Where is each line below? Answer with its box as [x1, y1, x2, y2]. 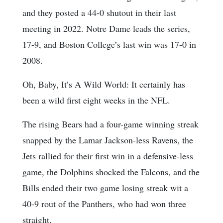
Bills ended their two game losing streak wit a [22, 182, 188, 194]
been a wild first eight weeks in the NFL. [22, 94, 170, 107]
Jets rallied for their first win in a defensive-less [22, 150, 193, 162]
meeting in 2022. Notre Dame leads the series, [22, 22, 190, 35]
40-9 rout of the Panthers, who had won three [22, 198, 186, 210]
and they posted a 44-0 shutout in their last [22, 6, 176, 19]
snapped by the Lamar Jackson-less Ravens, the [22, 134, 193, 146]
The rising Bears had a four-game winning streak [22, 118, 199, 130]
